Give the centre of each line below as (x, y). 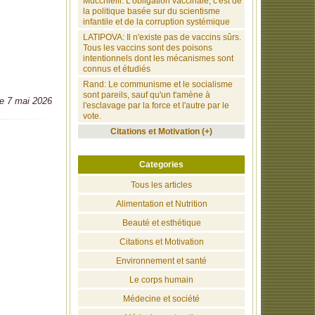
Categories (161, 165)
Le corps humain (161, 280)
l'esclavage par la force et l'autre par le (156, 105)
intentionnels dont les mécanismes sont (158, 58)
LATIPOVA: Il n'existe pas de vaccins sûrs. (162, 37)
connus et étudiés (117, 69)
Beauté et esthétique (161, 223)
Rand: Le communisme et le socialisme (158, 84)
